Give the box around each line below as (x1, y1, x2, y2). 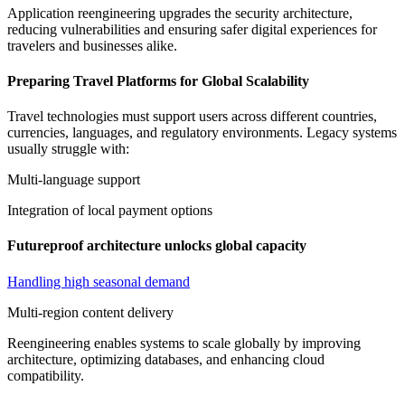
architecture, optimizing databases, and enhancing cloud (7, 351, 325, 367)
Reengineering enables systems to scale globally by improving (7, 334, 361, 351)
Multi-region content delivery (7, 304, 174, 320)
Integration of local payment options (7, 202, 212, 219)
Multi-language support (7, 172, 140, 188)
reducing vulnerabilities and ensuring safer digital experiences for (7, 21, 377, 37)
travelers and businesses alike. (7, 37, 177, 53)
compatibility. (7, 367, 84, 383)
